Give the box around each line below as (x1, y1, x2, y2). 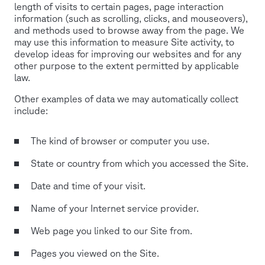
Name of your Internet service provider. (31, 203, 199, 214)
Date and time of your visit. (31, 180, 146, 192)
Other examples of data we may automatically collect (14, 93, 238, 105)
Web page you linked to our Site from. (31, 225, 192, 237)
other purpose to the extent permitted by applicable (14, 60, 239, 72)
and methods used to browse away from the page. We (14, 25, 244, 36)
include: (14, 105, 48, 117)
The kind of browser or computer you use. (31, 135, 209, 147)
